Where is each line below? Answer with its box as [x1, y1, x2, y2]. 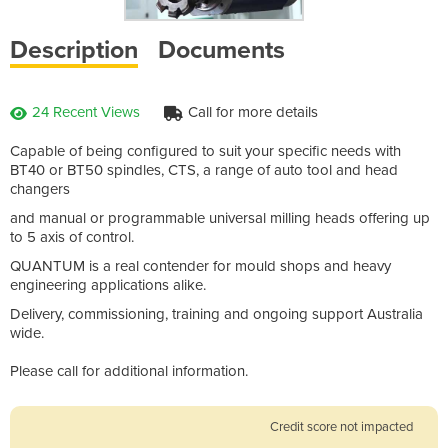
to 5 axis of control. [10, 227, 134, 246]
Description [10, 34, 138, 65]
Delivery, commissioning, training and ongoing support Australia [10, 304, 423, 323]
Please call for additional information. [10, 361, 248, 380]
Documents [158, 34, 285, 65]
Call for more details [188, 102, 318, 121]
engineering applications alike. [10, 275, 206, 294]
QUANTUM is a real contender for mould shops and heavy [10, 256, 391, 275]
